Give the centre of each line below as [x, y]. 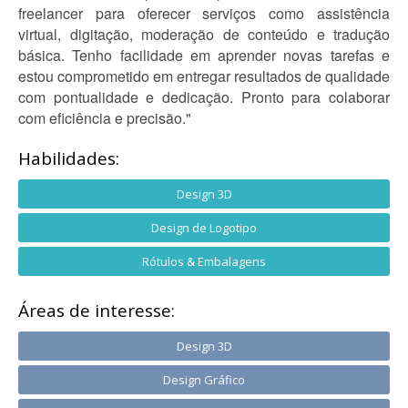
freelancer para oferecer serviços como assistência [204, 13]
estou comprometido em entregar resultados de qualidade [204, 76]
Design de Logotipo [204, 228]
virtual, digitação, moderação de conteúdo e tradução [204, 34]
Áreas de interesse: [97, 311]
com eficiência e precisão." [105, 118]
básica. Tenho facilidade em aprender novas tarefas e [204, 55]
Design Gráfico [204, 380]
